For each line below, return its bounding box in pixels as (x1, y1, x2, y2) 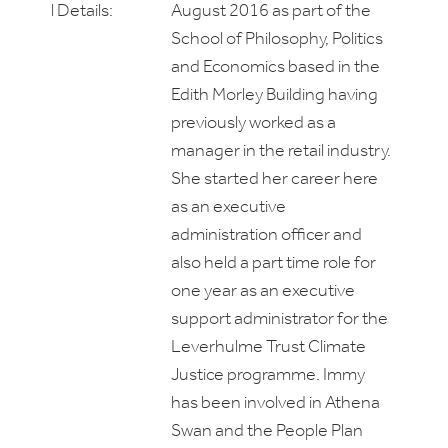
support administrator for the (171, 310, 388, 329)
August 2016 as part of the (171, 2, 371, 21)
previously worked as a (171, 114, 336, 133)
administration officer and (171, 226, 362, 245)
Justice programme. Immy (171, 366, 365, 385)
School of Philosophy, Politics (171, 30, 383, 49)
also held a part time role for (171, 254, 376, 273)
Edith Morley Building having (171, 86, 378, 105)
